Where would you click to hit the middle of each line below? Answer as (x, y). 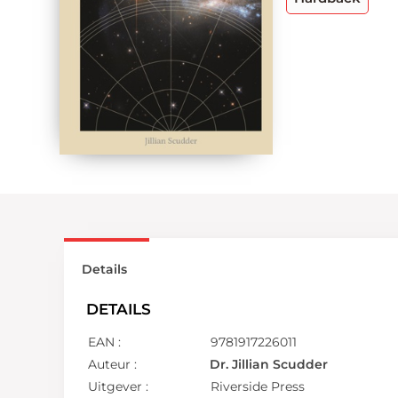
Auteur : (113, 364)
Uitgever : (119, 386)
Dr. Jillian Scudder (269, 364)
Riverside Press (258, 386)
